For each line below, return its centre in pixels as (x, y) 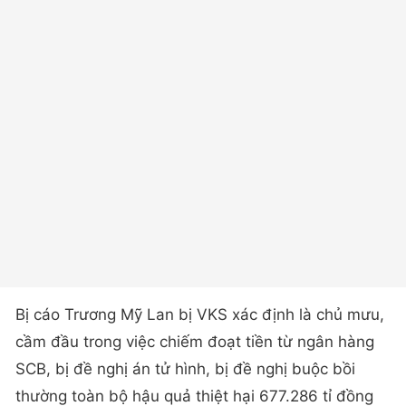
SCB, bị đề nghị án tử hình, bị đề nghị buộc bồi (185, 368)
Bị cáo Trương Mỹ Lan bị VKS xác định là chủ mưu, (200, 314)
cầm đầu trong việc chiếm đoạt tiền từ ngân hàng (195, 341)
